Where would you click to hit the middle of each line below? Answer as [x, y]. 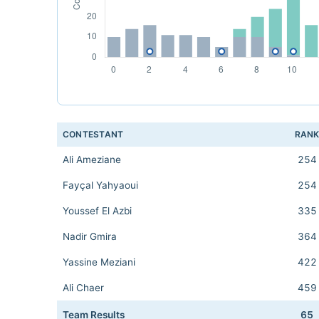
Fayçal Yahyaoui [100, 185]
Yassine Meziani [99, 262]
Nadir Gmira [90, 236]
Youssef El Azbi [97, 211]
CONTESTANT [93, 134]
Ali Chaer [83, 288]
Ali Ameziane [92, 159]
